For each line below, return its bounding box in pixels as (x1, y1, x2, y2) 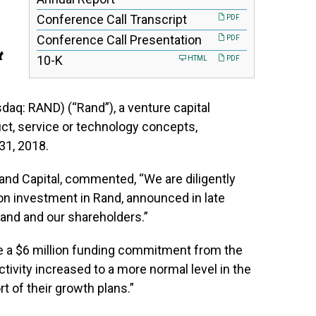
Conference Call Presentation (37, 32, 202, 47)
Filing (62, 52, 91, 67)
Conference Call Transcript (37, 12, 187, 27)
